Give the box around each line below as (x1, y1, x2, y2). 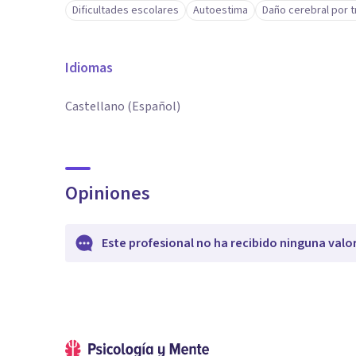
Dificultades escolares (72, 2, 179, 18)
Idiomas (65, 58, 113, 78)
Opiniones (65, 180, 150, 207)
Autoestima (193, 2, 248, 18)
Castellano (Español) (65, 98, 180, 115)
